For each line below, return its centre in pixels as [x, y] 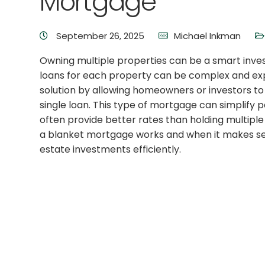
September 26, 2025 [101, 36]
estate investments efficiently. [110, 149]
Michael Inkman [207, 36]
